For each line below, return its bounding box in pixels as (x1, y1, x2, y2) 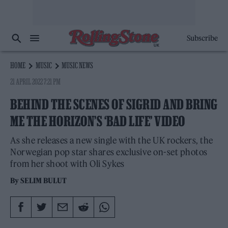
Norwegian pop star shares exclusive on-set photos (10, 147, 208, 158)
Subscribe (186, 34, 218, 43)
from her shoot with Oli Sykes (10, 158, 125, 169)
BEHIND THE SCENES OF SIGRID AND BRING (10, 97, 218, 112)
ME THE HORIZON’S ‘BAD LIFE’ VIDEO (10, 113, 185, 129)
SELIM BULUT (20, 176, 67, 185)
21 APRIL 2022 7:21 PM (10, 77, 61, 86)
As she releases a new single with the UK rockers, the (10, 135, 213, 146)
